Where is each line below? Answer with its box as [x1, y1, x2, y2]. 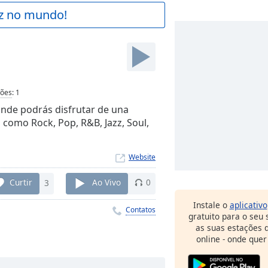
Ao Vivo [92, 176, 121, 188]
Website [129, 152, 156, 162]
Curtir [10, 176, 32, 188]
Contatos [126, 204, 156, 215]
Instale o [193, 199, 230, 211]
